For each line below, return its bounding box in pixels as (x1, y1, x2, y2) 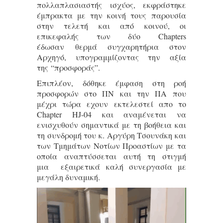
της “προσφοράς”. (37, 62, 105, 73)
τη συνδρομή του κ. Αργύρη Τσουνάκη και (37, 130, 186, 141)
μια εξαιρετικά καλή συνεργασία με (37, 161, 186, 172)
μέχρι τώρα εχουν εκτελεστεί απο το (37, 99, 186, 110)
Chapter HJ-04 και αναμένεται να (37, 109, 186, 120)
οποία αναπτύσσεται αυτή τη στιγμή (37, 151, 186, 162)
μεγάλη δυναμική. (37, 172, 103, 183)
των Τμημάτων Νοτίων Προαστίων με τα (37, 140, 186, 151)
